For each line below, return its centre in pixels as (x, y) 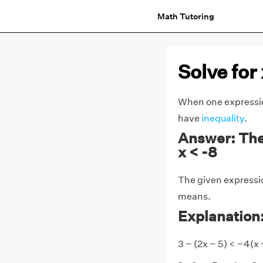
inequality (222, 118)
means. (194, 196)
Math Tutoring (186, 16)
